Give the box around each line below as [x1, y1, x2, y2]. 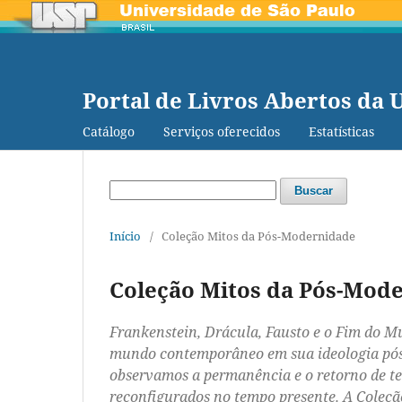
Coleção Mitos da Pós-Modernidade [162, 227, 355, 244]
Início [109, 227, 141, 244]
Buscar [294, 183, 333, 197]
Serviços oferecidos [163, 122, 280, 140]
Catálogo [83, 122, 135, 140]
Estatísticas [309, 122, 374, 140]
